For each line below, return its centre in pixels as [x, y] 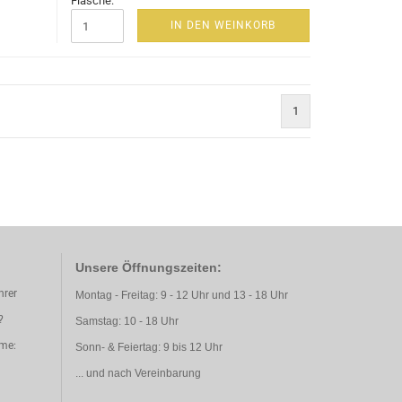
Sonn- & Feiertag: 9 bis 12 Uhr [149, 347]
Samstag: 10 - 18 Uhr [127, 321]
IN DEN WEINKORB [223, 25]
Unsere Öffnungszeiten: [148, 267]
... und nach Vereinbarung [138, 373]
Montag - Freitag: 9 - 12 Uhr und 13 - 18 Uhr [181, 295]
